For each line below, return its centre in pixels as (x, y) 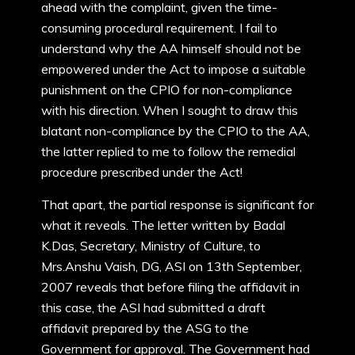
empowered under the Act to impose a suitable (174, 69)
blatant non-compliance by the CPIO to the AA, (176, 131)
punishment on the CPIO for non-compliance (167, 90)
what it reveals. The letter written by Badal (163, 225)
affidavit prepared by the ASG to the (145, 328)
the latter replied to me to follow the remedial (168, 151)
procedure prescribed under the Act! (142, 172)
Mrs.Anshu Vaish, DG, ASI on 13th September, (172, 266)
